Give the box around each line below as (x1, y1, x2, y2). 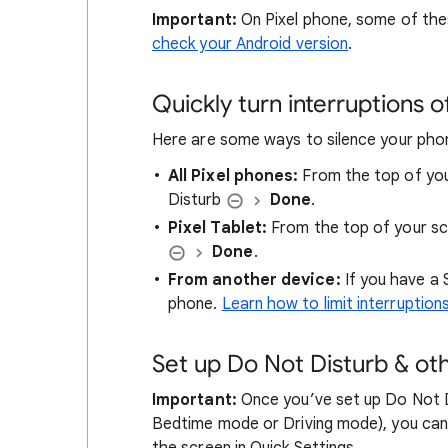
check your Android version (152, 34, 349, 54)
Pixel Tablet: (168, 218, 268, 238)
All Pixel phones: (168, 166, 299, 186)
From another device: (168, 270, 341, 290)
